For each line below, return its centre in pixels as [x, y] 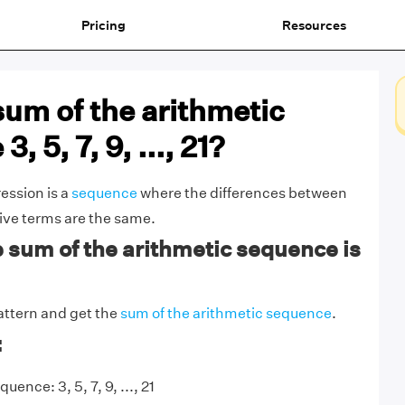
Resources [314, 25]
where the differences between [242, 193]
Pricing [103, 25]
